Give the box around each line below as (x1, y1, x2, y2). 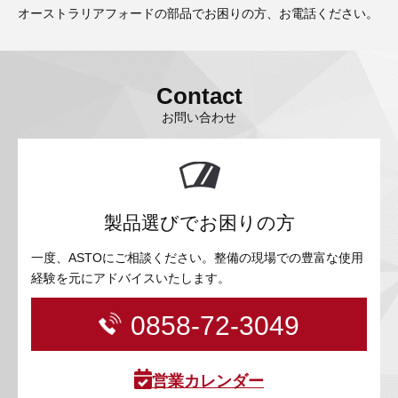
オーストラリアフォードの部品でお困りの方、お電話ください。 (18, 6, 378, 21)
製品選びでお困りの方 (103, 212, 295, 235)
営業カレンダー (152, 372, 264, 391)
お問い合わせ (162, 110, 236, 125)
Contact (155, 83, 243, 110)
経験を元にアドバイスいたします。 (31, 271, 230, 286)
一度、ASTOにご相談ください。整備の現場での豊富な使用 (31, 251, 363, 266)
